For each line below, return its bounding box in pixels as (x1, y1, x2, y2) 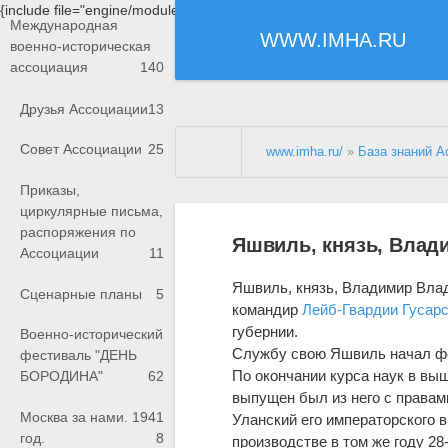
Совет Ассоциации (20, 141, 142, 158)
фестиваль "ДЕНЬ (20, 347, 137, 364)
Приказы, (20, 182, 80, 199)
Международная (10, 17, 118, 34)
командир (232, 300, 303, 318)
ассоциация (10, 59, 88, 76)
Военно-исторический (20, 326, 163, 343)
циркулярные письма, (20, 203, 163, 220)
